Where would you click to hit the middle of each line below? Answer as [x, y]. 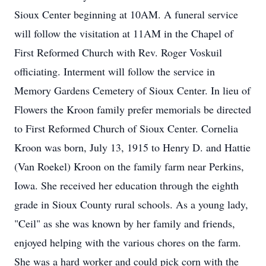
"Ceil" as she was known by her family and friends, [125, 223]
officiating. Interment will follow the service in [115, 71]
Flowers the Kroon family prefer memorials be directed [133, 109]
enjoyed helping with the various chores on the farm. [128, 242]
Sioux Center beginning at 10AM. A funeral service [126, 14]
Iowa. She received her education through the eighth [126, 185]
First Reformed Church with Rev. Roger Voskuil [118, 52]
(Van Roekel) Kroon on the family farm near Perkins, [129, 166]
